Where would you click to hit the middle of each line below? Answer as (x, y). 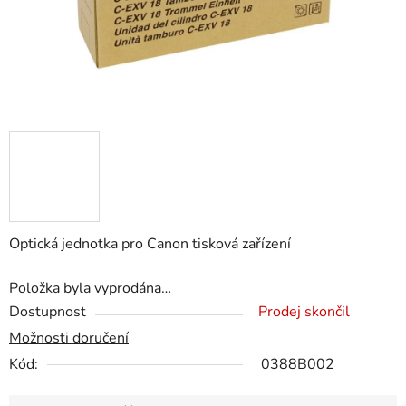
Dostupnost (48, 312)
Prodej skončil (304, 312)
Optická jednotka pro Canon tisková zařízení (150, 244)
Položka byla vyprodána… (90, 289)
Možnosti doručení (69, 338)
